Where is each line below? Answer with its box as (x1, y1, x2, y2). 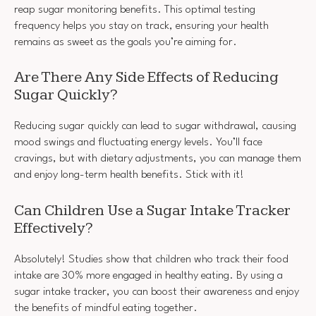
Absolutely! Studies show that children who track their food (14, 254, 288, 266)
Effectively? (14, 219, 93, 237)
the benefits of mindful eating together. (14, 303, 197, 315)
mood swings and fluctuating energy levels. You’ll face (14, 137, 262, 149)
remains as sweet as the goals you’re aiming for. (14, 36, 237, 48)
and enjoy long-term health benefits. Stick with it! (14, 169, 244, 181)
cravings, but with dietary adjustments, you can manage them (14, 153, 301, 165)
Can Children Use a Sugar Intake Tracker (14, 201, 291, 219)
